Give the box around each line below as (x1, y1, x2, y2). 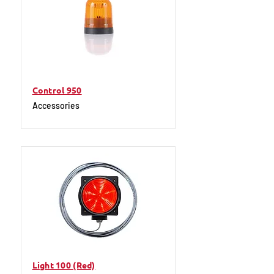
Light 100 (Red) (32, 259, 95, 270)
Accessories (32, 100, 80, 111)
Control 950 (32, 84, 82, 95)
